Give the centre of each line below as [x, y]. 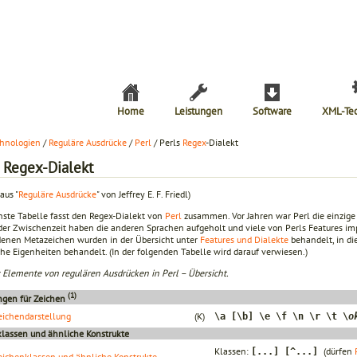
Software [272, 111]
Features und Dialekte [244, 239]
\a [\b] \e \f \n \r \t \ [281, 316]
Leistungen [198, 111]
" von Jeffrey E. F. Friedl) [143, 194]
